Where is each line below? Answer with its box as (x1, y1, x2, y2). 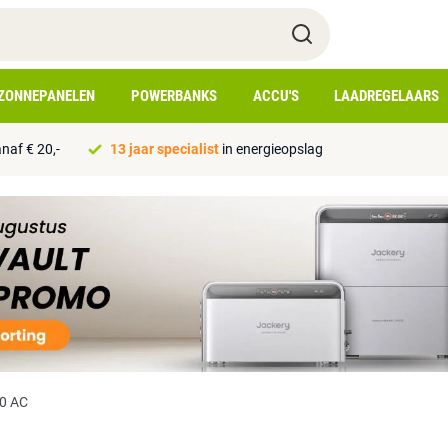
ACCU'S (252, 87, 299, 105)
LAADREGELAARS (334, 87, 440, 105)
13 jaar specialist (110, 141, 219, 157)
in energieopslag (219, 141, 323, 157)
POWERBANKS (130, 87, 217, 105)
